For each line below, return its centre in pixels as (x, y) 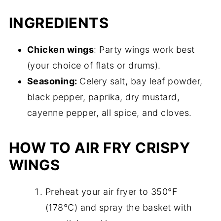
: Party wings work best (144, 50)
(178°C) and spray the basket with (119, 208)
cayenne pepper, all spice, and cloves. (109, 113)
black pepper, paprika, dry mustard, (103, 97)
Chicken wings (60, 50)
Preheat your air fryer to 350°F (111, 192)
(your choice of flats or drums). (94, 66)
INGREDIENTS (59, 23)
